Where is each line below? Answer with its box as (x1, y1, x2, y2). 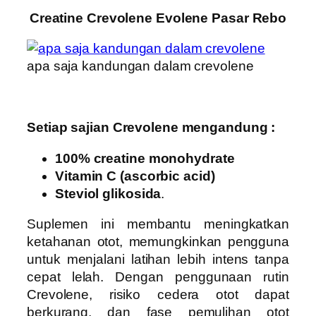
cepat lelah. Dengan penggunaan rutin (27, 269, 289, 285)
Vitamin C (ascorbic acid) (55, 168, 215, 183)
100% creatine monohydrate (55, 150, 235, 166)
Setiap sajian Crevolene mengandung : (27, 120, 276, 135)
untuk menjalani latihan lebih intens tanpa (27, 252, 289, 267)
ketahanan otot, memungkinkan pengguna (27, 234, 289, 250)
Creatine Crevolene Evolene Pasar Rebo (29, 10, 287, 25)
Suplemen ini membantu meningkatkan (27, 217, 289, 232)
